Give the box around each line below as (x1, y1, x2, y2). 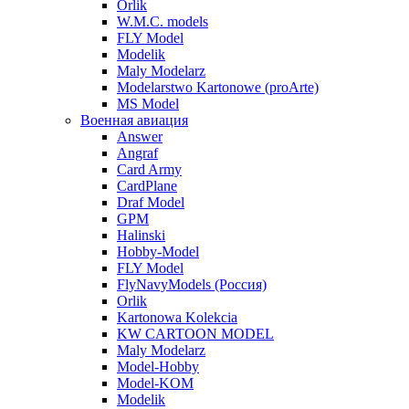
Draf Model (117, 194, 184, 211)
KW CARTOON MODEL (117, 326, 274, 342)
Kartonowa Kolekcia (117, 309, 237, 326)
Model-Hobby (117, 359, 199, 375)
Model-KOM (117, 375, 194, 392)
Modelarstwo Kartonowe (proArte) (117, 79, 319, 96)
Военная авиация (80, 112, 188, 129)
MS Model (117, 96, 179, 112)
